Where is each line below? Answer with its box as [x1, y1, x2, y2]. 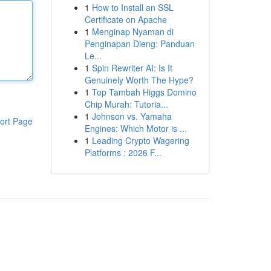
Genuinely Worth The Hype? [84, 74, 194, 86]
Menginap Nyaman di [91, 25, 174, 38]
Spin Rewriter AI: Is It [91, 62, 172, 74]
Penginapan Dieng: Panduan [84, 38, 195, 50]
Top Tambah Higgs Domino [91, 86, 197, 98]
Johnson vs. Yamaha [91, 110, 172, 122]
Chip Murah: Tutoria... [84, 98, 168, 110]
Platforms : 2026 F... [84, 146, 162, 158]
